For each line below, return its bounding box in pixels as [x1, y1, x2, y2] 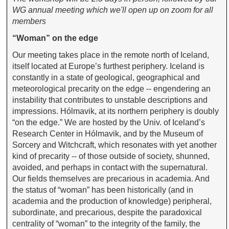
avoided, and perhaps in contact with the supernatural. [12, 163, 208, 172]
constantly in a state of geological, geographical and [12, 73, 200, 82]
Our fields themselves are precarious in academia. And [12, 174, 210, 184]
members [12, 16, 47, 26]
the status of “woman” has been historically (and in [12, 186, 194, 195]
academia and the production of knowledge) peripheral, [12, 197, 212, 206]
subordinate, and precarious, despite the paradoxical [12, 208, 202, 217]
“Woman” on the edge [12, 34, 99, 43]
